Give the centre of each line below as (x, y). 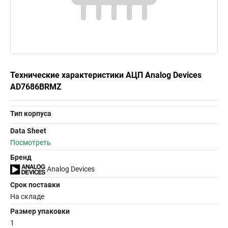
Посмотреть (31, 142)
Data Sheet (28, 131)
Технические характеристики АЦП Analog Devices (106, 75)
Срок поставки (35, 185)
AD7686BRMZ (36, 87)
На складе (27, 197)
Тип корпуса (31, 113)
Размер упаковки (40, 211)
